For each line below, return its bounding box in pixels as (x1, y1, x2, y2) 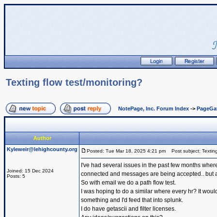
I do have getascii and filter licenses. (81, 205, 176, 212)
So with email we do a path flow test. (81, 179, 176, 186)
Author (33, 135, 51, 141)
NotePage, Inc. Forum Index (118, 106, 189, 111)
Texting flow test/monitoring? (6, 77, 142, 88)
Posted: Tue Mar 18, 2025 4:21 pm (87, 148, 166, 154)
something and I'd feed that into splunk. (81, 197, 183, 203)
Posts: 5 (7, 173, 25, 179)
